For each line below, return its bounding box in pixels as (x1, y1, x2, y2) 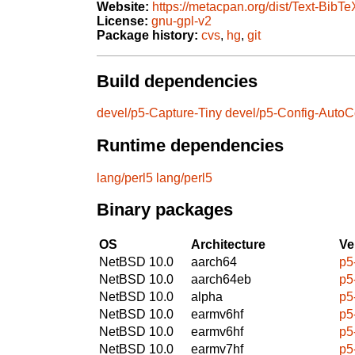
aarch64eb (191, 272, 251, 286)
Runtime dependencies (97, 136, 284, 156)
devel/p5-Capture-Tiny (97, 106, 222, 120)
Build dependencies (97, 71, 258, 91)
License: (97, 14, 148, 29)
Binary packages (97, 200, 233, 220)
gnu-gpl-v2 (151, 14, 212, 29)
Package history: (97, 29, 198, 43)
